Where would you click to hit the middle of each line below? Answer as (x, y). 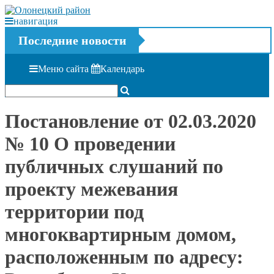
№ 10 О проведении (90, 144)
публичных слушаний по (114, 167)
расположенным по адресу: (124, 257)
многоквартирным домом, (120, 235)
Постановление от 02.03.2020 (131, 121)
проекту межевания (91, 189)
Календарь (122, 68)
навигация (35, 21)
